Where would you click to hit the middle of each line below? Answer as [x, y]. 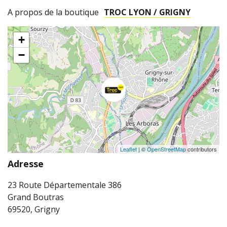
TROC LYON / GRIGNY [147, 12]
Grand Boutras [36, 197]
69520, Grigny [34, 210]
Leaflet [128, 149]
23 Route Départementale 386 [65, 185]
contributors [201, 149]
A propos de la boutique [53, 12]
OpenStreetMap [166, 149]
